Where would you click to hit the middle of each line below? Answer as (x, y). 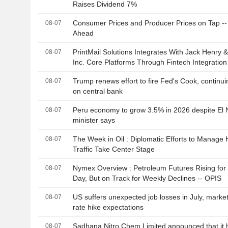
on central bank (98, 91)
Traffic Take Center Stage (114, 149)
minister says (94, 120)
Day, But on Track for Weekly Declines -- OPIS (147, 178)
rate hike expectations (108, 207)
